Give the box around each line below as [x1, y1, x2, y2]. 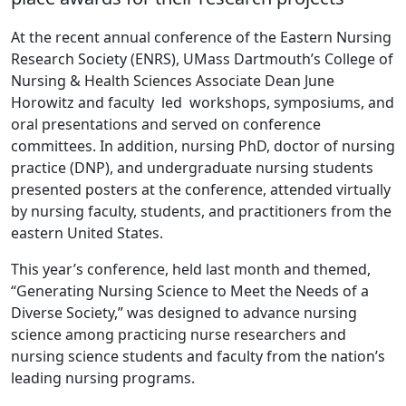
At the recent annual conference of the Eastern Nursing [11, 27, 391, 48]
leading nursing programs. [11, 368, 195, 389]
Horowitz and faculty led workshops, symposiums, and [11, 92, 394, 113]
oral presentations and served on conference [11, 114, 321, 135]
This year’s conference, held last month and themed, [11, 259, 371, 280]
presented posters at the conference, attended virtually [11, 179, 391, 200]
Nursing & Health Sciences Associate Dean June [11, 71, 334, 92]
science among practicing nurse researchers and [11, 324, 346, 345]
